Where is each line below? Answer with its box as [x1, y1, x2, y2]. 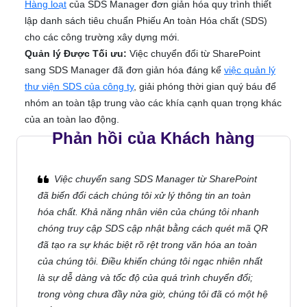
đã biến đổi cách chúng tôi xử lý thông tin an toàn [38, 190, 251, 201]
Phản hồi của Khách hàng [52, 129, 255, 147]
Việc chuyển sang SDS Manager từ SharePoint [54, 173, 257, 184]
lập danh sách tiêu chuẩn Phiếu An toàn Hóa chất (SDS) [25, 15, 267, 26]
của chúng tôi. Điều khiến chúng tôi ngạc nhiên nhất [38, 256, 262, 267]
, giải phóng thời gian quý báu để [134, 81, 276, 92]
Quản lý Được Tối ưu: [25, 48, 130, 59]
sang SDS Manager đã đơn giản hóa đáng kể [25, 64, 224, 75]
